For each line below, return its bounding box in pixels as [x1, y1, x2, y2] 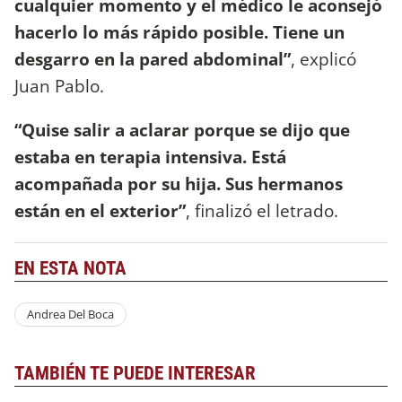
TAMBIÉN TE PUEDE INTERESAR [14, 362, 256, 384]
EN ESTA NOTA [14, 257, 127, 279]
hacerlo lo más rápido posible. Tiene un [14, 20, 345, 45]
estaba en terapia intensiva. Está [14, 144, 286, 170]
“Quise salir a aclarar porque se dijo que [14, 118, 350, 143]
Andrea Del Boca [26, 306, 114, 323]
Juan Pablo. [14, 74, 104, 99]
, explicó [291, 47, 356, 72]
